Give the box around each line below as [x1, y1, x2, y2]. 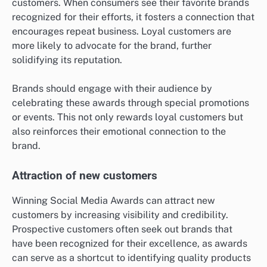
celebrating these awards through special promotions [12, 97, 249, 108]
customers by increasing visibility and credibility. [12, 209, 228, 221]
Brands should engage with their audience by [12, 82, 212, 94]
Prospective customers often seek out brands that [12, 223, 232, 235]
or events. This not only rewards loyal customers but [12, 111, 243, 123]
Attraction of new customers [12, 169, 157, 182]
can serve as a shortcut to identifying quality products [12, 252, 251, 263]
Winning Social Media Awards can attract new [12, 194, 215, 206]
